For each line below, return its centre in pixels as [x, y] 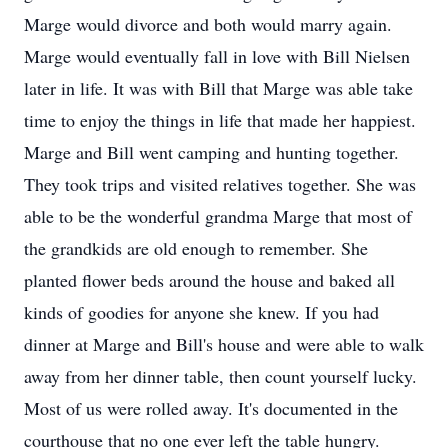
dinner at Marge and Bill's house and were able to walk [224, 344]
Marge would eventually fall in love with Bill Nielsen [217, 56]
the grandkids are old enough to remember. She [196, 248]
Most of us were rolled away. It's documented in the [211, 408]
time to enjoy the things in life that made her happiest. [220, 120]
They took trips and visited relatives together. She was [220, 184]
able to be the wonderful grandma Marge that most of [218, 216]
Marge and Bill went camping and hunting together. [211, 152]
